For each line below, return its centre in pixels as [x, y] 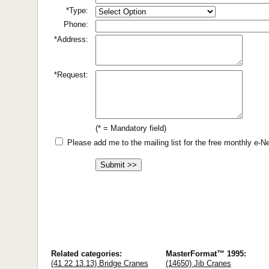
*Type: [77, 11]
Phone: [76, 24]
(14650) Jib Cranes [198, 263]
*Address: [71, 39]
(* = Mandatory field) [131, 128]
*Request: [71, 75]
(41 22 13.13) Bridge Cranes [100, 263]
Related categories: [86, 253]
